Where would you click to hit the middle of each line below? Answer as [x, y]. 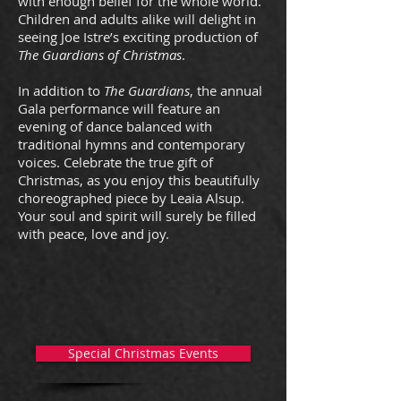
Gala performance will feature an [119, 108]
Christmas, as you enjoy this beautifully [139, 180]
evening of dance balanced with [115, 126]
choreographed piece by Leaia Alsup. [131, 198]
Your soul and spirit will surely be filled [137, 216]
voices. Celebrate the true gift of [115, 162]
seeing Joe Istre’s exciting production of [138, 37]
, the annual [226, 90]
